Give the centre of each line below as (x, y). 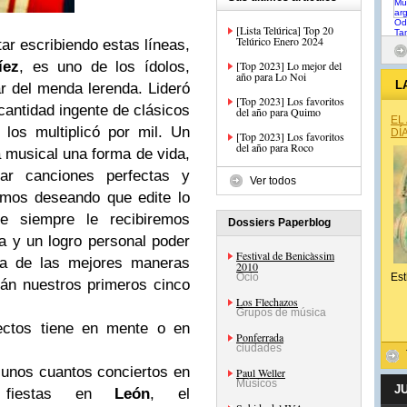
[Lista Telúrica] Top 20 (285, 30)
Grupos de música (281, 313)
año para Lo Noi (271, 76)
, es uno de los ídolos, (105, 67)
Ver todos (273, 181)
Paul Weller (261, 372)
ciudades (259, 348)
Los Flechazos (267, 302)
